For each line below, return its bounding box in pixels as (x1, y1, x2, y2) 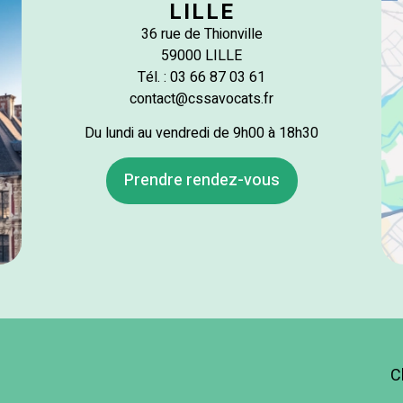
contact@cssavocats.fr (130, 87, 273, 110)
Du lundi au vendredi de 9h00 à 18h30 (85, 122, 318, 145)
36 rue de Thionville (140, 22, 263, 45)
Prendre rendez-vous (123, 167, 280, 193)
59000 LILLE (161, 44, 242, 67)
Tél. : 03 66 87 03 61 (138, 66, 265, 88)
